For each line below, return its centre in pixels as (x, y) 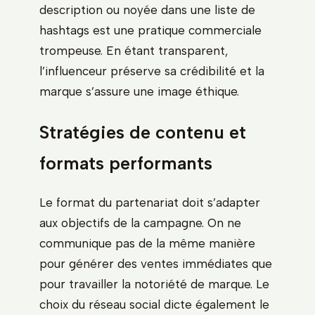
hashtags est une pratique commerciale (150, 30)
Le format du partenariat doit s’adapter (150, 202)
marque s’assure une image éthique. (139, 91)
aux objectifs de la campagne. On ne (140, 223)
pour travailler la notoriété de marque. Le (154, 284)
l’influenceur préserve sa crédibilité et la (152, 71)
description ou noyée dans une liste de (147, 9)
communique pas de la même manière (147, 243)
